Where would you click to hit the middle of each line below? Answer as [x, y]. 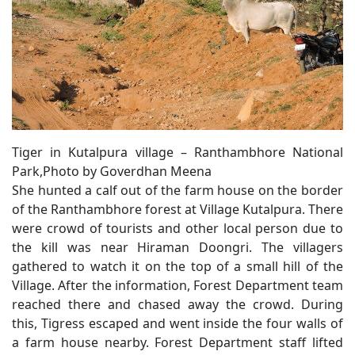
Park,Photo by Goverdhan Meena [112, 171]
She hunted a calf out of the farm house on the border [177, 190]
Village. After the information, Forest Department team [177, 285]
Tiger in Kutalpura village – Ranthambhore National [177, 152]
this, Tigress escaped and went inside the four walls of [177, 323]
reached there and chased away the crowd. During [177, 304]
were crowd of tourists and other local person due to [177, 228]
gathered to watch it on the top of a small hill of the [177, 266]
